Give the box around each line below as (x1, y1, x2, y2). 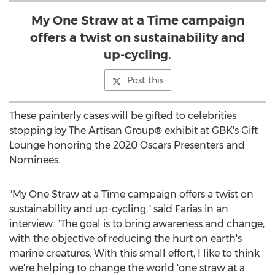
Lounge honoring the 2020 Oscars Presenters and (9, 139, 245, 151)
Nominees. (9, 154, 60, 166)
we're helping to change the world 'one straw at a (9, 262, 245, 274)
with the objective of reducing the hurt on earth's (9, 233, 242, 244)
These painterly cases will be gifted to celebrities (9, 110, 236, 122)
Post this (126, 75, 163, 86)
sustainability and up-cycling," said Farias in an (9, 203, 228, 215)
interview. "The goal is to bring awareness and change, (9, 218, 265, 230)
